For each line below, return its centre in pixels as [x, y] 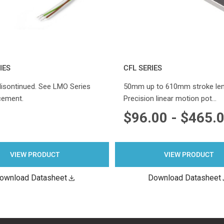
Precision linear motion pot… [170, 99]
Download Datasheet [185, 178]
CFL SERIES [142, 68]
